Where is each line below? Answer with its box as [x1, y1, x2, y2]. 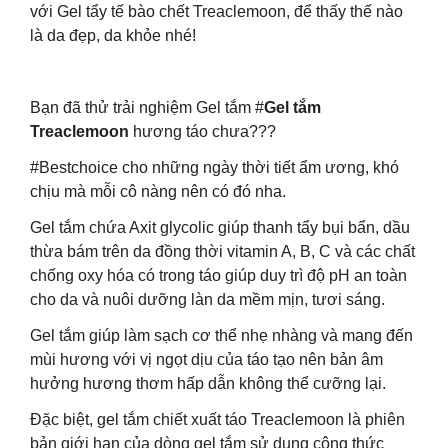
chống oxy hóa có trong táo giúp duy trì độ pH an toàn [30, 267, 407, 284]
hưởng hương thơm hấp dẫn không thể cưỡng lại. [30, 375, 386, 392]
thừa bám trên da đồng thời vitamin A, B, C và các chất [30, 243, 415, 260]
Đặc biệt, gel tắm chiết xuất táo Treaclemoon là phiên [30, 411, 405, 428]
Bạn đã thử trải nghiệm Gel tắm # [30, 99, 264, 116]
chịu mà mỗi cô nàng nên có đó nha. [30, 183, 286, 200]
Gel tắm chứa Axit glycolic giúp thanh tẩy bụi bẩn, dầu [30, 219, 410, 236]
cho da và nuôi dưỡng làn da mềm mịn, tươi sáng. [30, 291, 385, 308]
